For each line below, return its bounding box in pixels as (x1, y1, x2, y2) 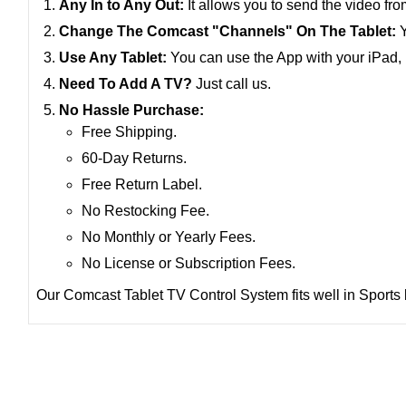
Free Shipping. (82, 123, 177, 140)
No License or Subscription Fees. (82, 255, 295, 271)
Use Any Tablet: (59, 49, 167, 65)
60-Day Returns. (82, 150, 187, 166)
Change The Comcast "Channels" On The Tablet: (59, 23, 396, 39)
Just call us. (196, 75, 271, 92)
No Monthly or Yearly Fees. (82, 228, 256, 245)
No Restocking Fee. (82, 202, 209, 218)
